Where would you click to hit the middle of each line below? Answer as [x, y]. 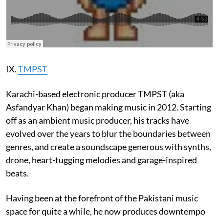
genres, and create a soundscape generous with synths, [109, 146]
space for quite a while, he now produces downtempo [106, 211]
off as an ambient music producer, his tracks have [98, 120]
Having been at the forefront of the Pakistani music [102, 198]
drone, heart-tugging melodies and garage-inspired [101, 160]
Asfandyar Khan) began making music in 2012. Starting [109, 107]
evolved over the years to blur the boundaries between [108, 133]
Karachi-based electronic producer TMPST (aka [95, 94]
